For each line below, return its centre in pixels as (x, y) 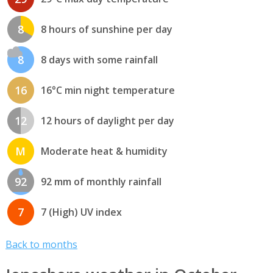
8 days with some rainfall (99, 60)
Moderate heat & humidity (104, 151)
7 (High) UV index (81, 212)
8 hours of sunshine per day (106, 30)
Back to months (41, 245)
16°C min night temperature (108, 90)
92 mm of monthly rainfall (101, 182)
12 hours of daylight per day (107, 121)
